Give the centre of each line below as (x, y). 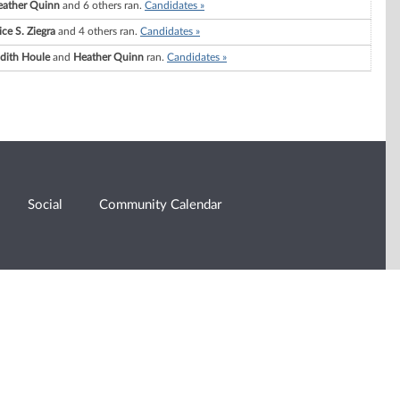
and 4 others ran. (98, 32)
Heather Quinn (108, 58)
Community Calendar (161, 204)
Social (46, 204)
